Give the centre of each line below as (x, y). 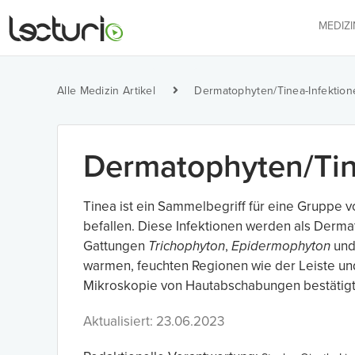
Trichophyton (187, 246)
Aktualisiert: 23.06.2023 (154, 321)
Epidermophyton (281, 246)
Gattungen (116, 246)
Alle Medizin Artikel (106, 91)
